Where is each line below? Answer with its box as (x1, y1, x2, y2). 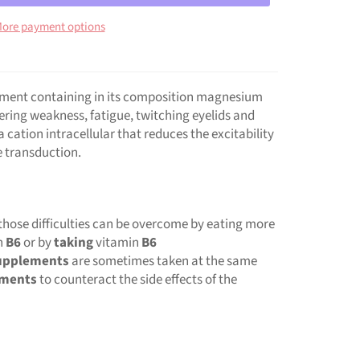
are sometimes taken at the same (72, 251, 257, 271)
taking (54, 232, 93, 252)
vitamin (96, 232, 139, 252)
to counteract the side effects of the (39, 269, 237, 289)
